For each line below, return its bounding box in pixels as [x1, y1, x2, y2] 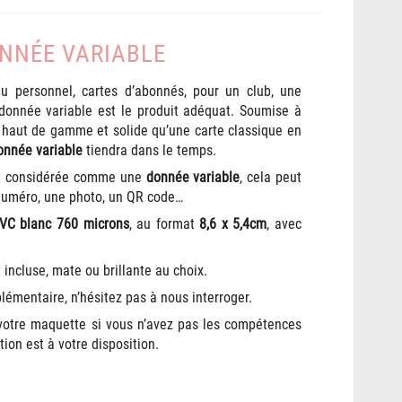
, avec [267, 215, 301, 232]
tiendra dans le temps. [83, 142, 217, 159]
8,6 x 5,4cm [199, 215, 267, 232]
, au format [128, 215, 200, 232]
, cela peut [240, 169, 301, 186]
